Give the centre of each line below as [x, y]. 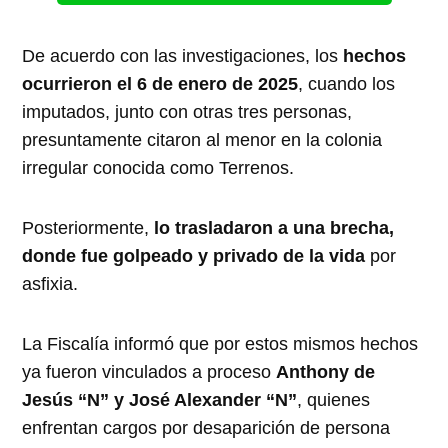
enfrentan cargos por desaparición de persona [206, 427]
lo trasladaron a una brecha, [272, 227]
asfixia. [50, 283]
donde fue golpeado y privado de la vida [194, 255]
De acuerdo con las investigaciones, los [183, 55]
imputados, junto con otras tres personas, [187, 111]
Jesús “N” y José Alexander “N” [160, 399]
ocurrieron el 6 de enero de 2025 [160, 83]
